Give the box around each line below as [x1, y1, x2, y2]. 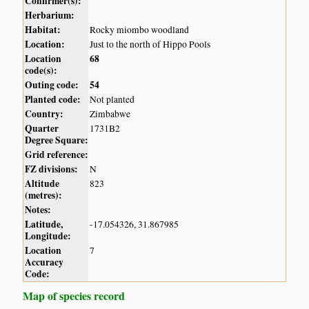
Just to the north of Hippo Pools [90, 38, 211, 51]
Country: [25, 107, 64, 121]
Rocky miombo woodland [90, 23, 190, 37]
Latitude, [25, 217, 63, 232]
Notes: [25, 203, 52, 217]
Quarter [25, 121, 59, 136]
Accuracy [25, 255, 64, 270]
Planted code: [25, 92, 81, 107]
